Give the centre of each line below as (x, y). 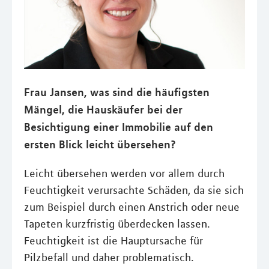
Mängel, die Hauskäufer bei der (103, 109)
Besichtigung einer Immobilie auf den (119, 126)
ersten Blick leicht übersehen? (100, 144)
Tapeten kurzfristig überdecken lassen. (117, 224)
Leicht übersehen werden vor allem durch (124, 173)
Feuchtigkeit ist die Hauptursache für (113, 240)
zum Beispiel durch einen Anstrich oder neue (132, 207)
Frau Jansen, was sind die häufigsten (117, 92)
